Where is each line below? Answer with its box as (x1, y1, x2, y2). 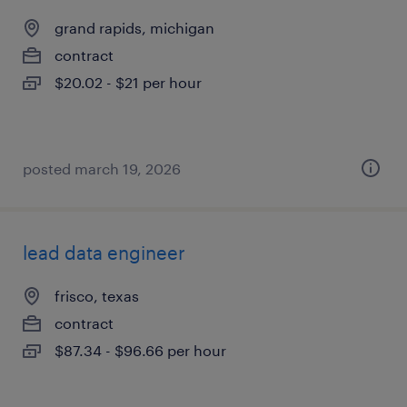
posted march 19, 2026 (23, 160, 181, 177)
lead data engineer (23, 242, 185, 263)
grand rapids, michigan (55, 19, 214, 36)
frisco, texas (55, 287, 139, 304)
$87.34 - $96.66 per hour (55, 342, 226, 359)
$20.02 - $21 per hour (55, 74, 202, 91)
